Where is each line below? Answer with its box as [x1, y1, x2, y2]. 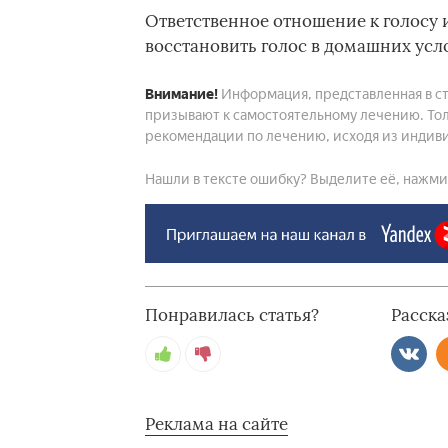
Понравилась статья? [144, 304, 319, 326]
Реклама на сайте [144, 413, 288, 435]
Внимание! [144, 86, 218, 103]
